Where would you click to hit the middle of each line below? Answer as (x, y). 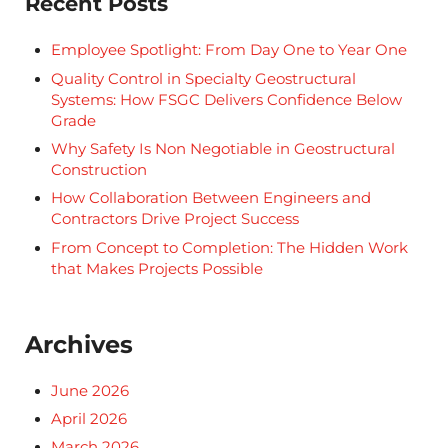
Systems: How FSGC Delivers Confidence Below (226, 99)
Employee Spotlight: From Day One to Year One (228, 50)
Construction (98, 170)
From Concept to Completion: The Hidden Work (229, 247)
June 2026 (89, 390)
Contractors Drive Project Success (174, 219)
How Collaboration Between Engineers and (210, 198)
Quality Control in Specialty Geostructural (203, 78)
